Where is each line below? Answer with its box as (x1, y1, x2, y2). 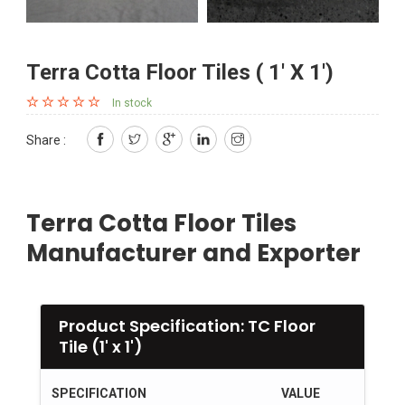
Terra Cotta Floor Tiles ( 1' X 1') (26, 59, 334, 85)
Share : (26, 132, 66, 147)
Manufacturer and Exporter (26, 236, 361, 269)
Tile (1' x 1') (59, 334, 143, 358)
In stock (112, 96, 152, 109)
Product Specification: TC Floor (59, 314, 316, 337)
